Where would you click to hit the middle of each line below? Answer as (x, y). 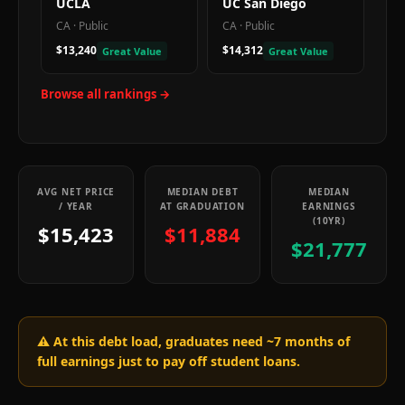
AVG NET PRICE (76, 192)
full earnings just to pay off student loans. (169, 361)
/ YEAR (76, 206)
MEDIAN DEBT (202, 192)
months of (316, 341)
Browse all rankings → (105, 94)
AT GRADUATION (202, 206)
